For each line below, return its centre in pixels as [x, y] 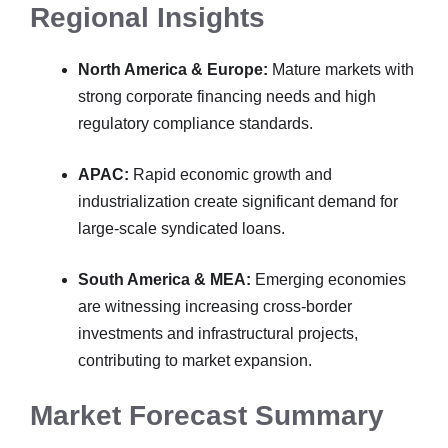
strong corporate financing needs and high [227, 96]
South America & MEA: [164, 279]
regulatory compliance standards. [195, 123]
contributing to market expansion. [195, 360]
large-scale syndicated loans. [181, 228]
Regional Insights [147, 17]
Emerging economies [328, 279]
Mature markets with [341, 69]
